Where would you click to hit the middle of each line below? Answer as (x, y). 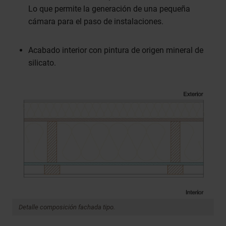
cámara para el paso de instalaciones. (96, 22)
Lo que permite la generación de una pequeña (109, 9)
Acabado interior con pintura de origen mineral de (116, 50)
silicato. (42, 63)
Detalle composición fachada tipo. (67, 207)
